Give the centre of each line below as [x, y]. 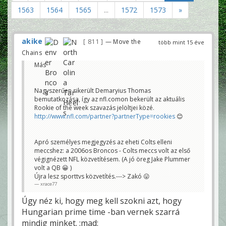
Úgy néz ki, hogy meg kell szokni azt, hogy [102, 201]
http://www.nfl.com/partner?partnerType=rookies [105, 116]
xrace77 [49, 184]
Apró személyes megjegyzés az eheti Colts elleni [103, 142]
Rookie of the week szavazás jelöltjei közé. [94, 107]
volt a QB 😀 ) [53, 167]
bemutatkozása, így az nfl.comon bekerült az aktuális [109, 99]
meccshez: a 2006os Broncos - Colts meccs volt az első [112, 150]
